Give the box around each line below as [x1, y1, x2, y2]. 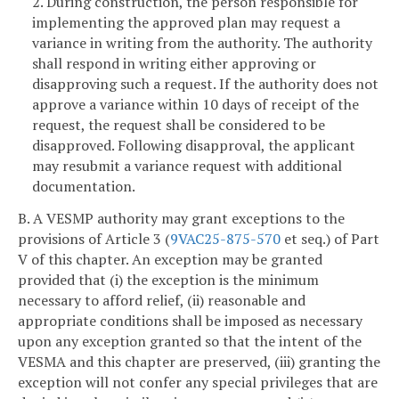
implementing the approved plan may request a [32, 12, 340, 32]
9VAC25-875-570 [170, 228, 281, 248]
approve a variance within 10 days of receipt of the [32, 94, 359, 114]
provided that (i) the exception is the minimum [18, 269, 319, 289]
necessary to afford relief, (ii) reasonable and [18, 289, 305, 310]
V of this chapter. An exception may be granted [18, 248, 322, 269]
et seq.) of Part [281, 228, 379, 248]
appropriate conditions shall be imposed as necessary [18, 310, 362, 330]
